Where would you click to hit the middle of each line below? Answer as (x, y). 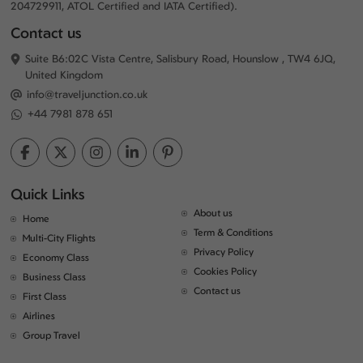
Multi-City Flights (60, 238)
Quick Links (48, 194)
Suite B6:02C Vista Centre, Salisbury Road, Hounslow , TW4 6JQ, (181, 58)
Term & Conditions (233, 232)
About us (213, 213)
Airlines (39, 316)
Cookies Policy (225, 271)
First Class (45, 296)
